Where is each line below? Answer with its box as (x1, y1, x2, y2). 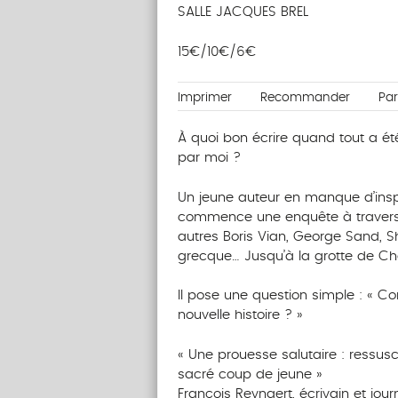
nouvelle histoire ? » (177, 308, 303, 322)
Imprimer (177, 92, 232, 105)
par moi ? (177, 151, 241, 165)
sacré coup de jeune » (177, 367, 322, 381)
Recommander (259, 92, 350, 105)
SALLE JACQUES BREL (177, 5, 308, 20)
